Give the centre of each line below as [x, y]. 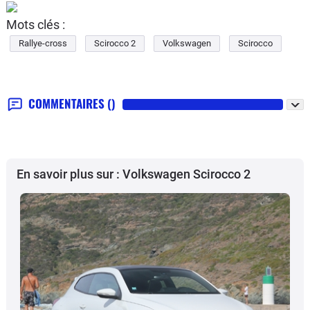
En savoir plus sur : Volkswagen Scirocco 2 [134, 174]
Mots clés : [36, 25]
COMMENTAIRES [68, 104]
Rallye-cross [43, 44]
